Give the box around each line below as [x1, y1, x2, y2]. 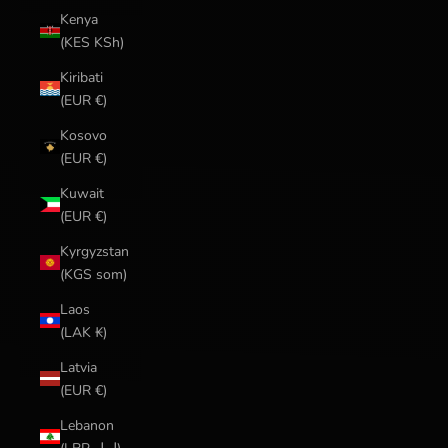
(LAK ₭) [60, 322, 107, 342]
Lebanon [60, 415, 114, 435]
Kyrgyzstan [60, 241, 129, 261]
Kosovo [60, 125, 107, 145]
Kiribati [60, 67, 103, 87]
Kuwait [60, 183, 104, 203]
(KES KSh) [60, 32, 124, 52]
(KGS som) [60, 264, 127, 284]
